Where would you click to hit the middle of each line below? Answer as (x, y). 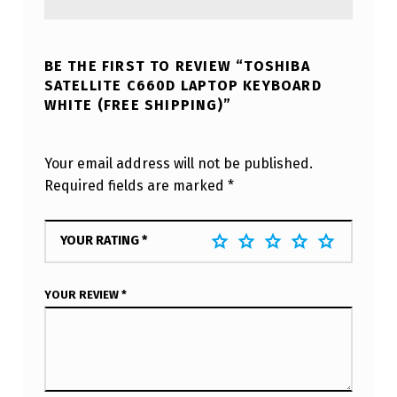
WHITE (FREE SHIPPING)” (138, 105)
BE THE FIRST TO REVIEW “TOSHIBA (177, 66)
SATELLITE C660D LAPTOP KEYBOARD (183, 85)
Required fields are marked (136, 185)
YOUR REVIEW (82, 295)
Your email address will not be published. (178, 163)
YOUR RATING (101, 240)
